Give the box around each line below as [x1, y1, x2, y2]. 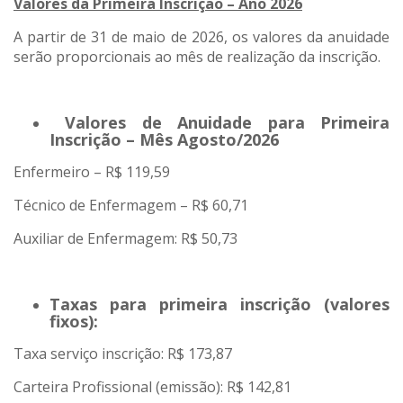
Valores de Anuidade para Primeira [49, 112, 390, 134]
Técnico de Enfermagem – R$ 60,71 [13, 195, 248, 216]
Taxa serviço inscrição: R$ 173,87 [13, 344, 232, 364]
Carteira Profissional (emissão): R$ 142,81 [13, 377, 291, 398]
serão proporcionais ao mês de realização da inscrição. [13, 47, 381, 67]
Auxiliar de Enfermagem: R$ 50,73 [13, 228, 237, 249]
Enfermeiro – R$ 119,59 [13, 162, 170, 183]
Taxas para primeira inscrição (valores [49, 293, 390, 316]
